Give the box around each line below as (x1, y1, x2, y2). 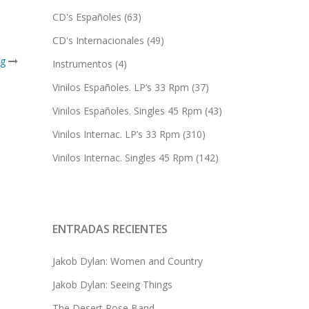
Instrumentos (52, 57, 112, 71)
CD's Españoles (52, 10, 121, 24)
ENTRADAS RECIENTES (52, 221, 168, 237)
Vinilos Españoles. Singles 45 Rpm (52, 104, 202, 118)
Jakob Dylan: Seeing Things (52, 278, 172, 292)
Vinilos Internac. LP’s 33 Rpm (52, 128, 180, 141)
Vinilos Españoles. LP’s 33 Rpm (52, 81, 189, 94)
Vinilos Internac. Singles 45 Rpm (52, 151, 193, 165)
